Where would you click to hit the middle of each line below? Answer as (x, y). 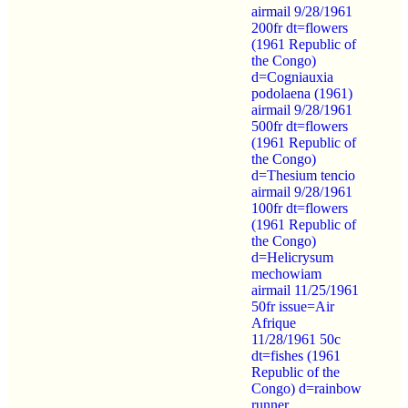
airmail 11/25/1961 (305, 290)
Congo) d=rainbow (306, 388)
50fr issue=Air (293, 306)
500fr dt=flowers (300, 126)
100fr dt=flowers (300, 208)
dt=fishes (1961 (296, 355)
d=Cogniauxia (292, 76)
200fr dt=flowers (300, 27)
